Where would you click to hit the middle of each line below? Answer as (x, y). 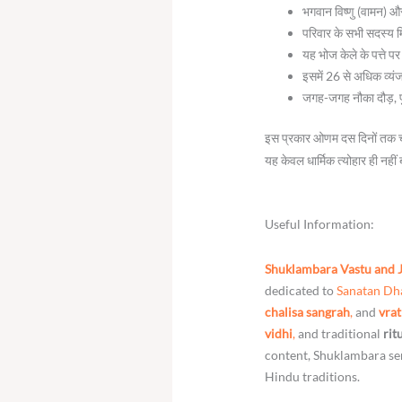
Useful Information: (320, 224)
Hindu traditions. (313, 376)
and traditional (340, 333)
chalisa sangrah (308, 311)
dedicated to (301, 290)
